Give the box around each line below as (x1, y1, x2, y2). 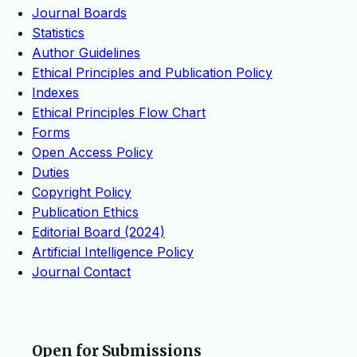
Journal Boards (32, 5, 127, 22)
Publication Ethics (32, 204, 139, 221)
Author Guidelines (32, 45, 140, 61)
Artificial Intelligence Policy (32, 244, 194, 261)
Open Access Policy (32, 144, 153, 161)
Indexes (32, 84, 79, 101)
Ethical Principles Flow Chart (32, 104, 206, 121)
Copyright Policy (32, 184, 131, 201)
